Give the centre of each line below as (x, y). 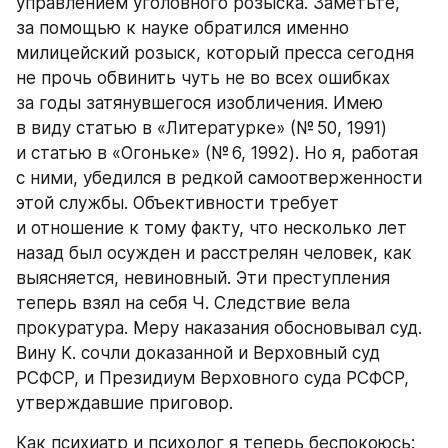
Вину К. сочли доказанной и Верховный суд (198, 353)
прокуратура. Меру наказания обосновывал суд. (219, 328)
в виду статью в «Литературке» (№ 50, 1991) (201, 128)
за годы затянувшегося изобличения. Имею (199, 103)
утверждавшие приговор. (124, 403)
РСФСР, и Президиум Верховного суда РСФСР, (212, 378)
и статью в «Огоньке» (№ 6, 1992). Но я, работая (217, 153)
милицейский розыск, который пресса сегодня (215, 53)
